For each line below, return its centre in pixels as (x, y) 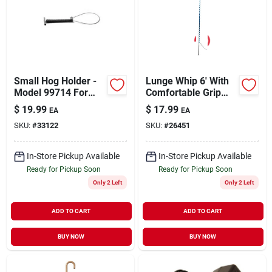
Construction (173, 115)
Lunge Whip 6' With (187, 81)
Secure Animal (46, 104)
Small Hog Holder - (55, 81)
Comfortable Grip (183, 92)
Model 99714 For (51, 92)
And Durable (172, 104)
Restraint (33, 115)
